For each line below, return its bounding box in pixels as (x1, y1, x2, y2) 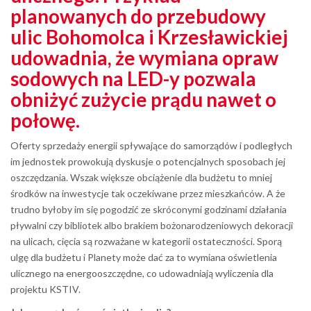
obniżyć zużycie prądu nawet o (10, 87, 276, 111)
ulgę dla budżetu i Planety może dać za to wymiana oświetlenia (10, 251, 277, 263)
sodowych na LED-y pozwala (10, 66, 256, 90)
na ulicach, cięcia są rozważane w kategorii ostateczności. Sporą (10, 235, 282, 247)
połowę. (10, 108, 80, 132)
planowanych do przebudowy (10, 3, 266, 28)
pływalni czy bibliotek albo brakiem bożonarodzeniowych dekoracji (10, 219, 293, 231)
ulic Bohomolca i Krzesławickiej (10, 24, 287, 49)
